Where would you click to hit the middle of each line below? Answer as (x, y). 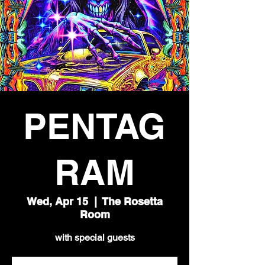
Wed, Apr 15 (57, 201)
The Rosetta (132, 201)
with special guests (95, 237)
